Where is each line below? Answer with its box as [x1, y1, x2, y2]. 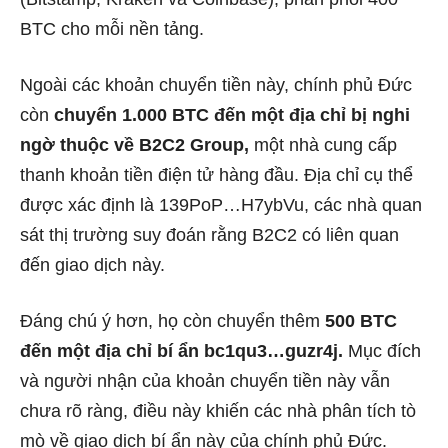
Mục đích [343, 341, 421, 361]
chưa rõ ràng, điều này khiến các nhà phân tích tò [20, 401, 416, 421]
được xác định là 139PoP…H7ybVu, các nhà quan [20, 195, 422, 215]
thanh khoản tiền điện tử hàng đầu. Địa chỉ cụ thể [20, 165, 413, 185]
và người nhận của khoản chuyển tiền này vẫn [20, 371, 390, 391]
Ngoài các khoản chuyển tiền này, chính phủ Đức [20, 75, 412, 95]
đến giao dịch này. [20, 255, 165, 275]
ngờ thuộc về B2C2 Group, [20, 135, 249, 155]
